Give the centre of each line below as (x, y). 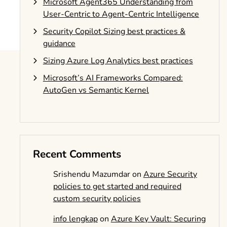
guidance (59, 44)
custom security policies (97, 199)
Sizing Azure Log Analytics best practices (118, 61)
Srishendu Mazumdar (91, 174)
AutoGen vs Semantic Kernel (96, 90)
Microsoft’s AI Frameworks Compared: (113, 78)
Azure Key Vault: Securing (158, 219)
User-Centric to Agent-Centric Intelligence (121, 14)
